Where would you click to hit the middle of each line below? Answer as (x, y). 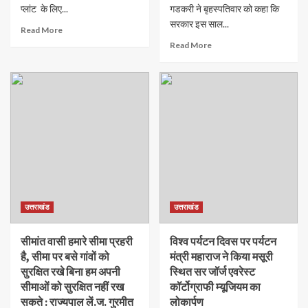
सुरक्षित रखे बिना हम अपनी (70, 272)
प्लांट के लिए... (44, 9)
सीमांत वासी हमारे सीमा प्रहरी (77, 242)
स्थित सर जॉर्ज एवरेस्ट (212, 272)
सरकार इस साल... (199, 24)
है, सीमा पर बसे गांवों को (65, 257)
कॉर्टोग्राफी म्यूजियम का (215, 287)
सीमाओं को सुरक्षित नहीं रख (72, 287)
